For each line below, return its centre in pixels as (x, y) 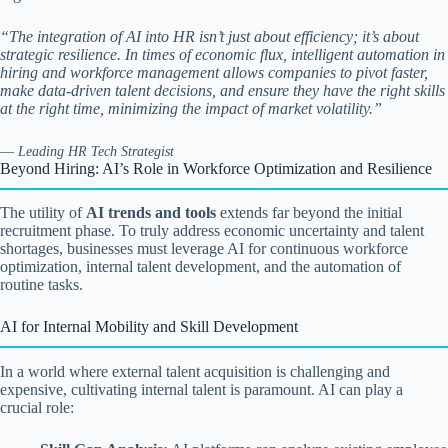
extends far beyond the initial (309, 213)
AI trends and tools (151, 213)
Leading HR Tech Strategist (96, 151)
